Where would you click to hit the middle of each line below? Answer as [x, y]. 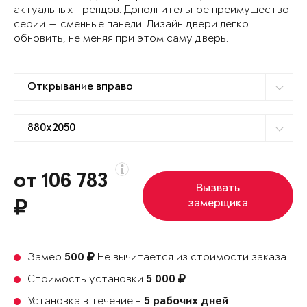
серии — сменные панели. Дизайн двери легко [131, 25]
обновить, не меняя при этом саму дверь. [121, 39]
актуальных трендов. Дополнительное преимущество [151, 10]
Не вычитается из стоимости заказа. [192, 258]
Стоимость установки [87, 280]
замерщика [218, 204]
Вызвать [218, 189]
